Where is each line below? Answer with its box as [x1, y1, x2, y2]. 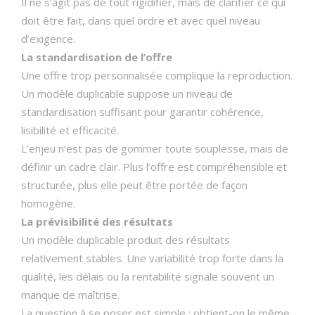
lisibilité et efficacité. [21, 123, 119, 137]
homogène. [21, 196, 75, 210]
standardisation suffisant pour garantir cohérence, [21, 105, 264, 119]
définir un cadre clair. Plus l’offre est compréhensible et [21, 160, 287, 174]
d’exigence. [21, 32, 75, 46]
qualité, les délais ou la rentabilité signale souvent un [21, 269, 274, 283]
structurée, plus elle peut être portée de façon [21, 178, 247, 192]
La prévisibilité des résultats [21, 214, 173, 229]
